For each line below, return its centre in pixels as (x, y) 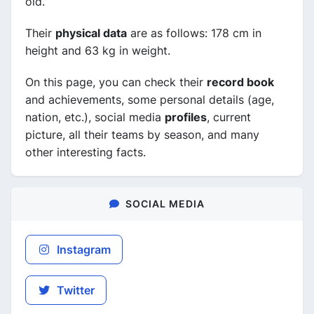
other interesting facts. (86, 152)
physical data (91, 33)
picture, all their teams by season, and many (142, 134)
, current (229, 117)
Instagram (82, 249)
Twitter (74, 290)
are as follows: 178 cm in (194, 33)
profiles (186, 117)
